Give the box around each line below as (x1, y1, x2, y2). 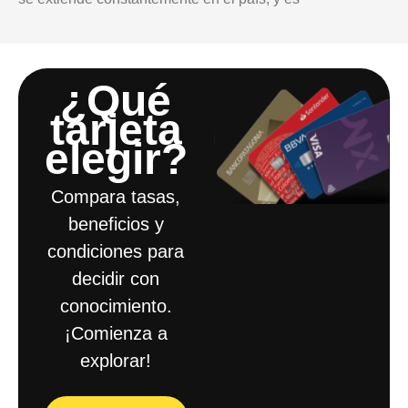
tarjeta (49, 105, 182, 154)
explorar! (80, 350, 152, 371)
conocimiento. (59, 295, 172, 316)
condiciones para (47, 240, 185, 261)
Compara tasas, (51, 186, 181, 207)
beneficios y (67, 213, 164, 234)
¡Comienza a (64, 322, 168, 343)
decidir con (72, 268, 160, 289)
